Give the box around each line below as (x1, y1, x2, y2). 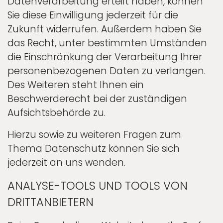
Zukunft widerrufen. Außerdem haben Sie (7, 22, 202, 36)
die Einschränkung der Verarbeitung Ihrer (7, 50, 202, 64)
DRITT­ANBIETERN (7, 194, 94, 210)
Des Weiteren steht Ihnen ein (7, 78, 144, 92)
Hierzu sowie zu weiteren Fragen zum (7, 127, 181, 141)
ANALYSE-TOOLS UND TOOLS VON (7, 177, 188, 194)
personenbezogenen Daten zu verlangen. (7, 64, 206, 78)
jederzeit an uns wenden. (7, 155, 125, 169)
